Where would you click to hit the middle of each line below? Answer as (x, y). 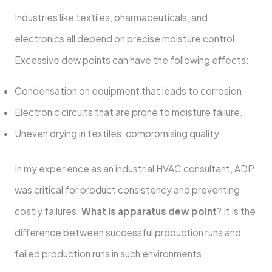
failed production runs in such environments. (109, 253)
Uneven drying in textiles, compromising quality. (118, 133)
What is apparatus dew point (149, 211)
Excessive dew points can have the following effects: (131, 60)
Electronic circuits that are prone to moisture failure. (128, 112)
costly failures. (48, 211)
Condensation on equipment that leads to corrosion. (129, 90)
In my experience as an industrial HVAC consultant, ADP (134, 168)
